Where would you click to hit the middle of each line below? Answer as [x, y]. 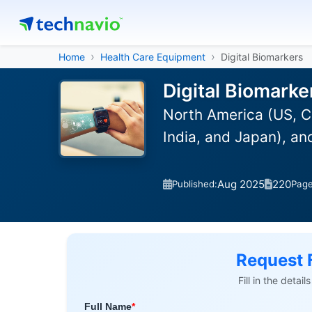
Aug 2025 [241, 184]
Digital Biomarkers [262, 57]
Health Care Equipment [153, 57]
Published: [195, 184]
